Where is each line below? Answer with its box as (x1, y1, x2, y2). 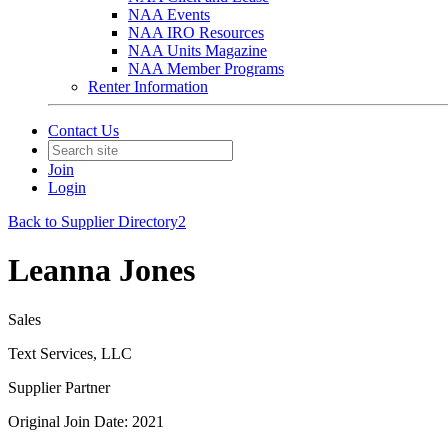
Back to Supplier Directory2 (8, 213, 186, 230)
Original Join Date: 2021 (8, 412, 164, 430)
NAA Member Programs (128, 60, 284, 77)
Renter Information (88, 78, 208, 95)
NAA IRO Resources (128, 24, 264, 41)
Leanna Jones (8, 252, 195, 289)
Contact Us (48, 122, 119, 139)
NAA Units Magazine (128, 42, 267, 59)
